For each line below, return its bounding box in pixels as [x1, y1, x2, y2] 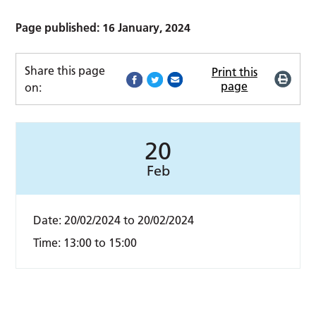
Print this [211, 65, 257, 80]
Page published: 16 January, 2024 [16, 20, 191, 35]
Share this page [25, 63, 106, 78]
